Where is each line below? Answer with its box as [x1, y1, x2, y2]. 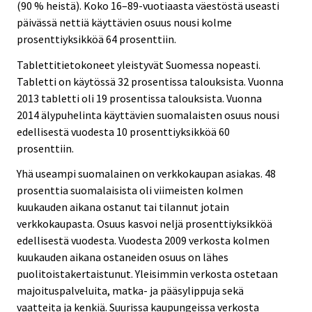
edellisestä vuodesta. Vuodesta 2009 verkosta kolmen [17, 233, 270, 248]
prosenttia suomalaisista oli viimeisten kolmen [17, 183, 243, 198]
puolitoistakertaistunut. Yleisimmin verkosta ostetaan [17, 267, 278, 281]
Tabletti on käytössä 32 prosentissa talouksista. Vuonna [17, 74, 283, 88]
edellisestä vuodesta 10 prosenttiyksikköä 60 [17, 124, 230, 139]
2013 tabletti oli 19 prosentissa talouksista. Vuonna [17, 91, 262, 105]
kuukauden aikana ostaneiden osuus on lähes [17, 250, 228, 265]
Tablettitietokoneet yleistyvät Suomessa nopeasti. [17, 57, 260, 72]
